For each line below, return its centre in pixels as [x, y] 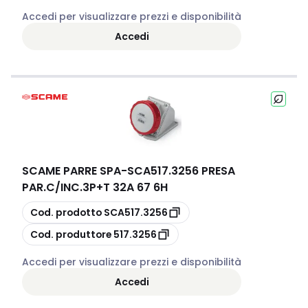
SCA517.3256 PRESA [181, 171]
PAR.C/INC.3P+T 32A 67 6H [95, 187]
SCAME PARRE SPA [71, 171]
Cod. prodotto [66, 212]
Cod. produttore [71, 234]
